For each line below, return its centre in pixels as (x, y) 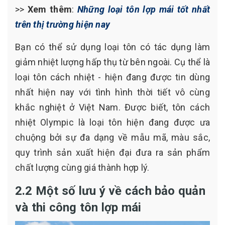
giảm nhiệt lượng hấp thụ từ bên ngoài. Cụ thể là (113, 62)
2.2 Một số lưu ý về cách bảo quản (110, 191)
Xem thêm (50, 9)
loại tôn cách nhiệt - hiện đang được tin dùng (113, 77)
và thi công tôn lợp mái (78, 207)
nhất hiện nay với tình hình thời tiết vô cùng (113, 92)
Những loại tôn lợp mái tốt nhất (144, 9)
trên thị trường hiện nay (63, 24)
